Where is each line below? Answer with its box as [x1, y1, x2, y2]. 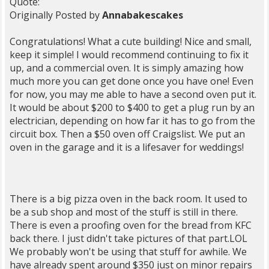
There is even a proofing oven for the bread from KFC [10, 219, 252, 232]
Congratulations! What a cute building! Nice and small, [10, 35, 252, 48]
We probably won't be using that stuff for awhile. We [10, 245, 247, 258]
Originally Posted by [10, 8, 102, 22]
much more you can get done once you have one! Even [10, 74, 253, 88]
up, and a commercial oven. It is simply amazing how [10, 61, 243, 74]
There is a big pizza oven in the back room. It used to [10, 192, 247, 205]
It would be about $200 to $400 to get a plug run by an [10, 101, 255, 114]
